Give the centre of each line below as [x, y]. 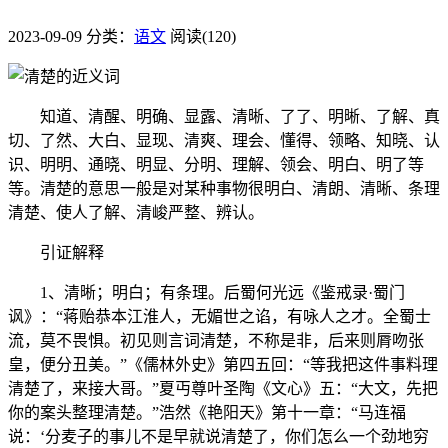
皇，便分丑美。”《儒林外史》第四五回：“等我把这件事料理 [223, 364]
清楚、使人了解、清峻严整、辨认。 [136, 212]
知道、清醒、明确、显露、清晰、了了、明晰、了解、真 [224, 116]
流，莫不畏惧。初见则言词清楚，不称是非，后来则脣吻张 [216, 340]
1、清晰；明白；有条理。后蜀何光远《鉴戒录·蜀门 [206, 292]
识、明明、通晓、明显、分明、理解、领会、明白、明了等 [216, 164]
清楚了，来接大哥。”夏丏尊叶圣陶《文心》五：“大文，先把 [223, 388]
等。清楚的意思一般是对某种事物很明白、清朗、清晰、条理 [224, 188]
